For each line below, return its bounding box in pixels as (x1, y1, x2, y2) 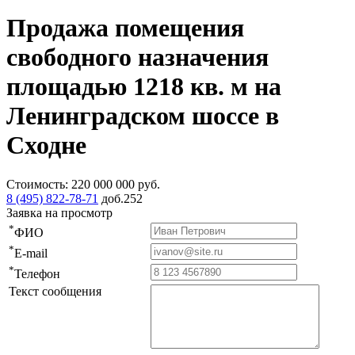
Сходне (6, 131, 86, 160)
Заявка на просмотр (6, 205, 113, 219)
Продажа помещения (6, 13, 244, 43)
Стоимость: (6, 177, 71, 191)
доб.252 (101, 191, 143, 205)
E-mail (14, 246, 48, 261)
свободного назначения (6, 43, 269, 72)
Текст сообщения (9, 284, 101, 298)
